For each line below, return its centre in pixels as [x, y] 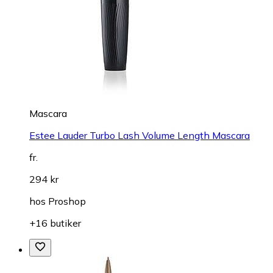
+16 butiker [55, 223]
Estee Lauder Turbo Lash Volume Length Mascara [140, 135]
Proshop [67, 201]
